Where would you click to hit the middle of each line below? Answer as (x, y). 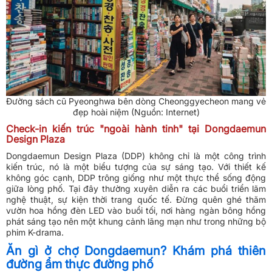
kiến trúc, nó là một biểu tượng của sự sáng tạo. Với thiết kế (136, 166)
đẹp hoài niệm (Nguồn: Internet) (136, 112)
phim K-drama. (35, 232)
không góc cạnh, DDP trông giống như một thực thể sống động (136, 177)
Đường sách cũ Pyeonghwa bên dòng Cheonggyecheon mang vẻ (136, 101)
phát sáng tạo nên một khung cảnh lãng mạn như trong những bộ (136, 221)
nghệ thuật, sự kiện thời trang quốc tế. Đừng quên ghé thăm (136, 199)
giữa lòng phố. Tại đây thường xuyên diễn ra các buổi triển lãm (136, 188)
